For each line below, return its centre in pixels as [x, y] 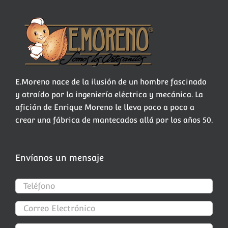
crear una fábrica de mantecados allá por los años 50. [114, 120]
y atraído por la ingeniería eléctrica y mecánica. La [109, 95]
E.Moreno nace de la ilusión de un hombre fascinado [111, 82]
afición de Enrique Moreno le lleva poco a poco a [105, 107]
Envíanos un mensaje [60, 158]
